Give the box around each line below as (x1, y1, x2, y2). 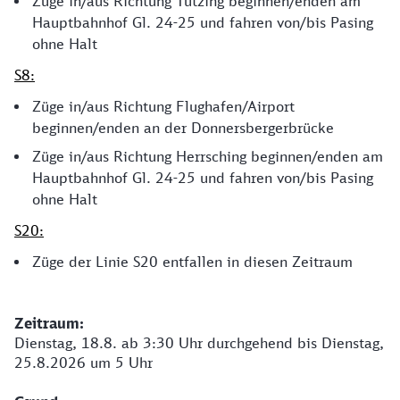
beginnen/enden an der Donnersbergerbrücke (32, 118, 334, 137)
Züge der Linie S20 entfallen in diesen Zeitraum (32, 252, 353, 271)
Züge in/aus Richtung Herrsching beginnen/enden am (32, 146, 383, 165)
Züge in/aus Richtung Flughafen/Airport (32, 96, 295, 115)
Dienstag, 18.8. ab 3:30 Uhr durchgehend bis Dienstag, (14, 333, 384, 352)
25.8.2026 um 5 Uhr (14, 353, 153, 371)
